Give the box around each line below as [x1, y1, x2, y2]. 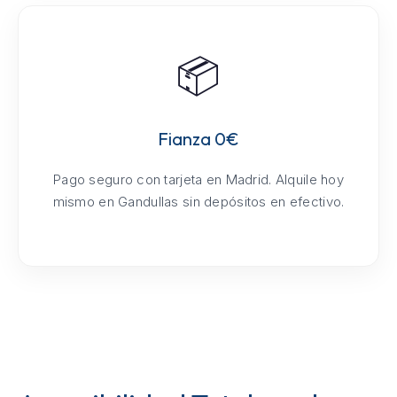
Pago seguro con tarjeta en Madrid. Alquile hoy [52, 170, 345, 188]
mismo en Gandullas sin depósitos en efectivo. [52, 192, 345, 210]
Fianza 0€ [158, 127, 239, 150]
